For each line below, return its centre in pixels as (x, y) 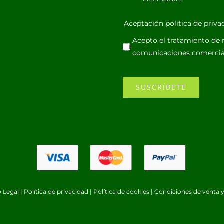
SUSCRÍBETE (161, 87)
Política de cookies (121, 192)
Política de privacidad (56, 192)
